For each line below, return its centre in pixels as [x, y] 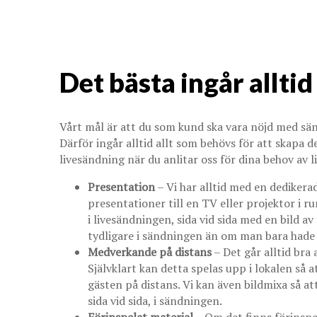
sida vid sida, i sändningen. [155, 300]
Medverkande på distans [149, 252]
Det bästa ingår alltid [186, 83]
